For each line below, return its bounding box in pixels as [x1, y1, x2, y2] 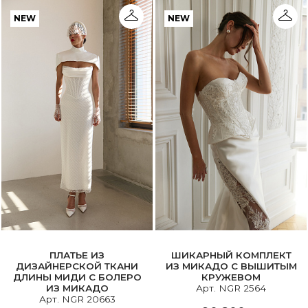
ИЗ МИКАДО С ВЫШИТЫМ [165, 260, 297, 272]
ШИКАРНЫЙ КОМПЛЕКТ [170, 249, 291, 261]
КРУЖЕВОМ [201, 271, 261, 283]
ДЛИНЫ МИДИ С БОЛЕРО [12, 271, 142, 283]
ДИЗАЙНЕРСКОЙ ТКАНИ [16, 260, 138, 272]
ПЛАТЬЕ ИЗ [49, 249, 104, 261]
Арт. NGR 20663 [38, 293, 115, 305]
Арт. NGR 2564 [196, 282, 266, 294]
